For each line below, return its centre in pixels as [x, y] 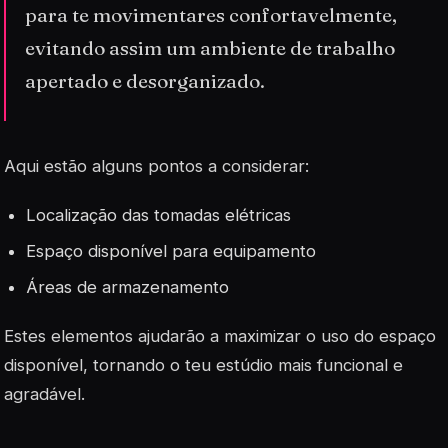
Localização [72, 214]
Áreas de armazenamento [128, 287]
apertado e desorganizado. [145, 81]
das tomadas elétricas [204, 214]
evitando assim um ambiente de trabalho [210, 48]
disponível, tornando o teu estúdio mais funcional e [203, 365]
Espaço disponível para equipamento [171, 251]
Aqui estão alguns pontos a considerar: [156, 165]
